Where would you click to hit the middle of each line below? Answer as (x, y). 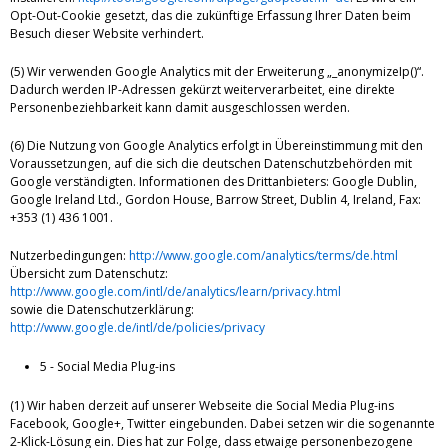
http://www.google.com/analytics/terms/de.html (263, 255)
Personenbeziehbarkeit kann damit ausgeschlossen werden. (180, 107)
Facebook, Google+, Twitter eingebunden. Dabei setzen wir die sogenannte (222, 423)
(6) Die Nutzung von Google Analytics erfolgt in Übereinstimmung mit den (216, 145)
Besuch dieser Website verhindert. (107, 33)
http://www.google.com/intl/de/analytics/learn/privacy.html (175, 291)
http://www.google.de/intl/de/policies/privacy (137, 327)
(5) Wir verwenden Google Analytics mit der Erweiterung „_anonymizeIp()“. (217, 71)
